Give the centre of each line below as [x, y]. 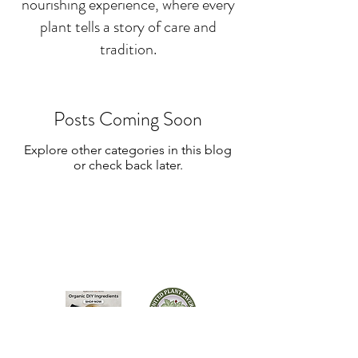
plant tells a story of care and [128, 27]
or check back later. [128, 165]
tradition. [128, 49]
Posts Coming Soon [128, 119]
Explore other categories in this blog [128, 150]
